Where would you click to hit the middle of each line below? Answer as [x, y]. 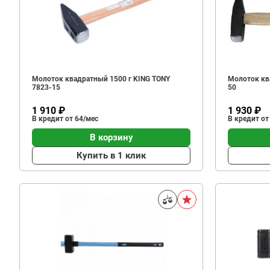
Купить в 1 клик [111, 155]
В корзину [111, 137]
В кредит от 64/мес [65, 119]
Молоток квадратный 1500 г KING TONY [101, 79]
